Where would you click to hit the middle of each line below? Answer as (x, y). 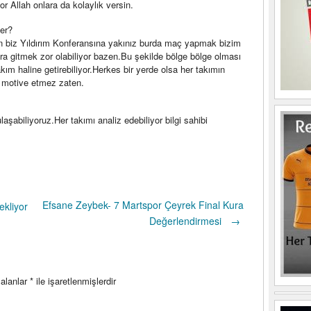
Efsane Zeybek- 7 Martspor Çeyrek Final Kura (143, 205)
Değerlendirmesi (187, 220)
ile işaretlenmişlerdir (75, 280)
